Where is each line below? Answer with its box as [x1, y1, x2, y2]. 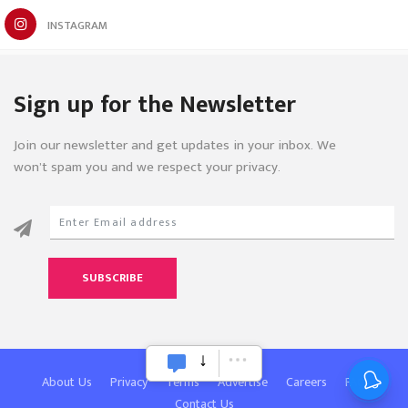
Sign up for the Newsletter [14, 86, 296, 126]
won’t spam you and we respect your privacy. [14, 156, 280, 179]
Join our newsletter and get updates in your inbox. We [14, 134, 336, 158]
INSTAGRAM [47, 15, 107, 36]
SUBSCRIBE [82, 268, 143, 289]
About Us [42, 372, 92, 393]
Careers [286, 372, 327, 393]
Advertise [218, 372, 268, 393]
